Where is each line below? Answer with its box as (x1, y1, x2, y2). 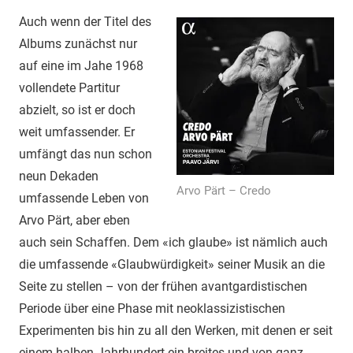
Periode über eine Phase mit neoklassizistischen (19, 301, 285, 317)
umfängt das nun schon (19, 147, 152, 162)
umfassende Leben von (19, 191, 149, 206)
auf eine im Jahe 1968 (19, 58, 143, 74)
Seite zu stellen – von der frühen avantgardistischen (19, 279, 307, 295)
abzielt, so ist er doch (19, 102, 136, 118)
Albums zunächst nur (19, 36, 137, 52)
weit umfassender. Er (19, 124, 135, 140)
